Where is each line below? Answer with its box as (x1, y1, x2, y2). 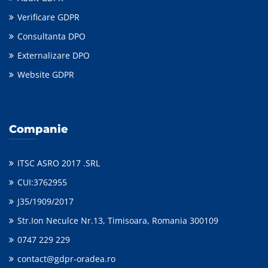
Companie (9, 123, 68, 136)
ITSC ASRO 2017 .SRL (17, 157, 100, 169)
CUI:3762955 (17, 176, 67, 188)
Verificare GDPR (17, 11, 80, 23)
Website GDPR (17, 69, 74, 81)
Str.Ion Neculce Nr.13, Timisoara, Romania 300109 (17, 215, 218, 227)
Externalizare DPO (17, 50, 90, 62)
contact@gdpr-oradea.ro (17, 253, 115, 265)
